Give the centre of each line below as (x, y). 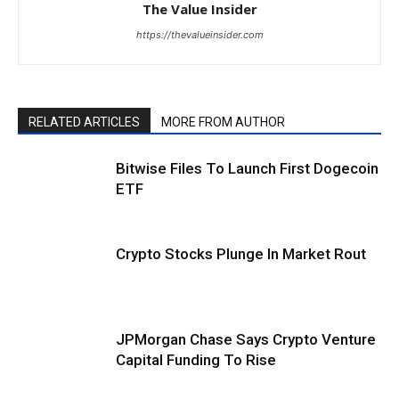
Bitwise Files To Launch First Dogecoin (247, 168)
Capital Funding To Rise (201, 359)
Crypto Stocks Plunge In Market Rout (241, 253)
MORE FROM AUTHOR (223, 122)
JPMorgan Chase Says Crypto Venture (246, 339)
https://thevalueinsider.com (199, 34)
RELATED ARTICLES (84, 122)
